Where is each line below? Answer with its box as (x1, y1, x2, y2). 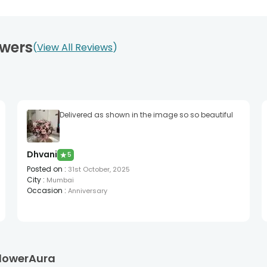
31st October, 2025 (67, 164, 130, 175)
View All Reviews (37, 41, 113, 55)
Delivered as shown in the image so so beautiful (59, 110, 233, 120)
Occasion (26, 185, 63, 196)
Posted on (26, 164, 63, 175)
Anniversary (67, 186, 107, 196)
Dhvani (26, 148, 57, 161)
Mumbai (46, 175, 74, 185)
